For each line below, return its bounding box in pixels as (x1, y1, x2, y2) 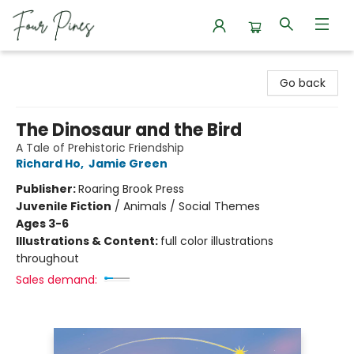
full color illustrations (160, 233, 273, 249)
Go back (280, 75, 326, 91)
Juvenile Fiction (16, 198, 111, 214)
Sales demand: (16, 272, 97, 288)
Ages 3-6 (16, 216, 69, 232)
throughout (16, 250, 79, 266)
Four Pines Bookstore (12, 58, 125, 73)
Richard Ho (16, 156, 81, 171)
